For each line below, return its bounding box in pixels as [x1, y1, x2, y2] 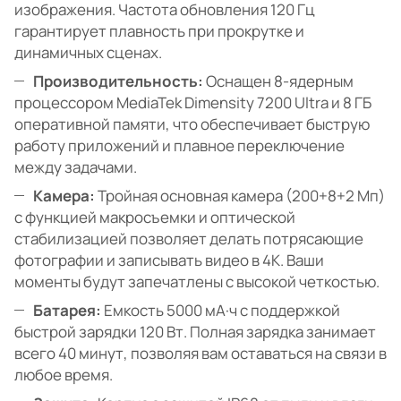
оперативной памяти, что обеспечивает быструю [14, 114, 370, 135]
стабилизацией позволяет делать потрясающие [14, 228, 363, 250]
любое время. [14, 364, 113, 386]
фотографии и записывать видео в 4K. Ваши [14, 250, 324, 271]
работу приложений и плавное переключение [14, 135, 345, 157]
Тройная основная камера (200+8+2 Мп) [95, 185, 385, 207]
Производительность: [33, 71, 203, 92]
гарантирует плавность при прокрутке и [14, 21, 304, 42]
